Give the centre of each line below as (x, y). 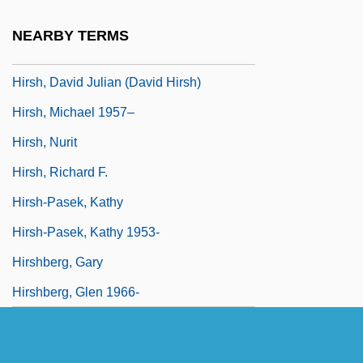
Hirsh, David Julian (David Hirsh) (107, 82)
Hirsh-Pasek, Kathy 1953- (86, 232)
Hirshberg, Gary (58, 262)
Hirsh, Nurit (45, 142)
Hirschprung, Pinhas (71, 22)
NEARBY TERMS (70, 36)
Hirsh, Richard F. (60, 172)
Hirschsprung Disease (76, 52)
